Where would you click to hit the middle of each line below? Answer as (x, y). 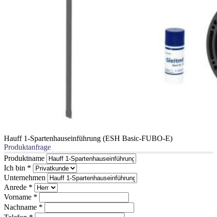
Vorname (19, 197)
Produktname (25, 158)
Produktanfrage (27, 147)
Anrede (16, 187)
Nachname (21, 207)
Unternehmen (26, 177)
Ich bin (15, 168)
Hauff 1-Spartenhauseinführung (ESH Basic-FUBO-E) (88, 138)
